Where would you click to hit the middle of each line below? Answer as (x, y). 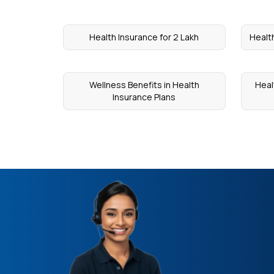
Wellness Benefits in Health (144, 85)
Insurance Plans (144, 97)
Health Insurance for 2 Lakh (144, 37)
